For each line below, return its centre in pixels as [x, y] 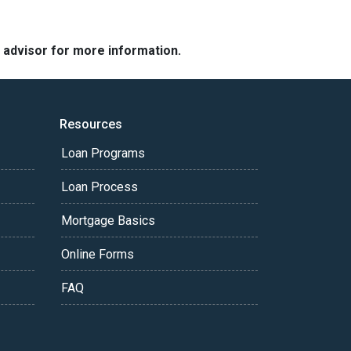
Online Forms [98, 254]
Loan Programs [103, 153]
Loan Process [100, 187]
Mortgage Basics [108, 221]
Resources [91, 124]
